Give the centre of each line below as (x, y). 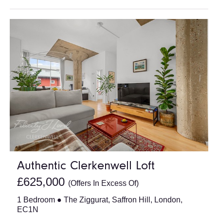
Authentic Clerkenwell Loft (86, 167)
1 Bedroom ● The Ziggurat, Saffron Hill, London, (100, 200)
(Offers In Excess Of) (103, 183)
